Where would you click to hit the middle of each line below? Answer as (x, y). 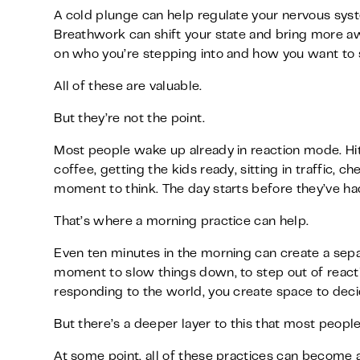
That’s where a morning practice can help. (182, 222)
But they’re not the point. (130, 119)
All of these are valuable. (128, 87)
